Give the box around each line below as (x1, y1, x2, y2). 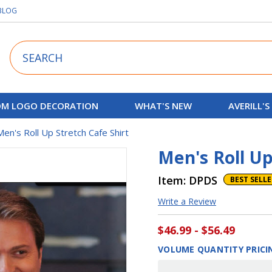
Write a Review (158, 195, 216, 207)
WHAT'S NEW (134, 99, 192, 112)
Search (10, 41, 36, 53)
